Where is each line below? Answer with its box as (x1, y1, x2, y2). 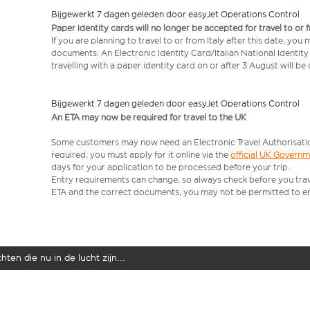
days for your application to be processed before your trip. (51, 162, 290, 172)
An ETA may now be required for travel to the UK (51, 112, 246, 122)
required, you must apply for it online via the (51, 149, 230, 160)
